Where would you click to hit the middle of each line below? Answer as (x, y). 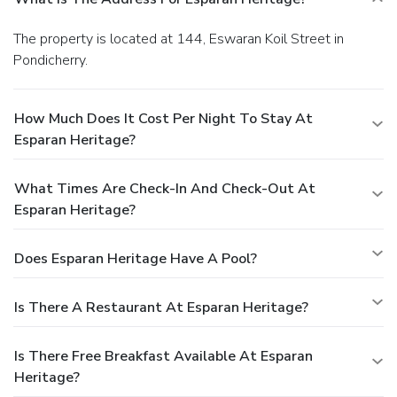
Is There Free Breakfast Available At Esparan (163, 356)
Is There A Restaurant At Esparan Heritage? (161, 307)
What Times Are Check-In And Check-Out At (165, 188)
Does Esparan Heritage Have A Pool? (136, 258)
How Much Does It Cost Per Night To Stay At (163, 118)
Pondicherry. (51, 60)
